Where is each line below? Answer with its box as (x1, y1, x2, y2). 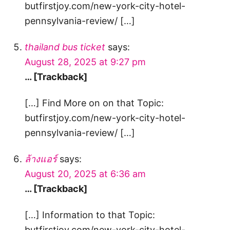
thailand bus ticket (25, 42, 105, 53)
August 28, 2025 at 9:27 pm (25, 56, 146, 68)
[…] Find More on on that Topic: (25, 98, 164, 109)
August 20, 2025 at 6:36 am (25, 168, 146, 180)
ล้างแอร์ (25, 154, 57, 165)
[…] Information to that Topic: (25, 209, 155, 221)
